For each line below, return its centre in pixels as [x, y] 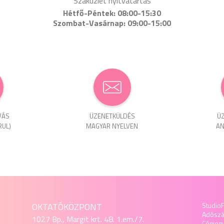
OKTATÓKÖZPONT [67, 207]
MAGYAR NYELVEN [112, 126]
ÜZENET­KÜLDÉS [112, 116]
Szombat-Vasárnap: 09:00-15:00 [112, 23]
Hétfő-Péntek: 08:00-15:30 [112, 13]
